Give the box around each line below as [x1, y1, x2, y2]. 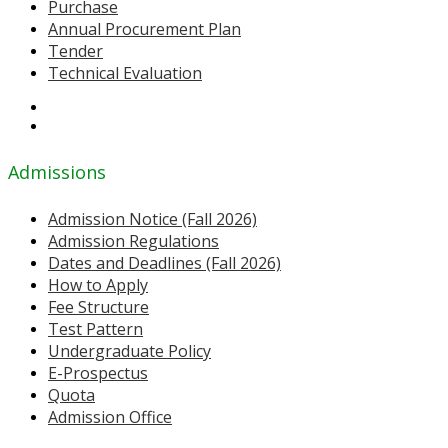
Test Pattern [48, 318, 143, 340]
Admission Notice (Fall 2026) [48, 208, 257, 230]
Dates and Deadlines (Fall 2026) [48, 252, 281, 274]
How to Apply [48, 274, 148, 296]
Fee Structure [48, 296, 149, 318]
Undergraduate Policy [48, 340, 211, 362]
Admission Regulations [48, 230, 219, 252]
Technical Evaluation [48, 62, 202, 85]
